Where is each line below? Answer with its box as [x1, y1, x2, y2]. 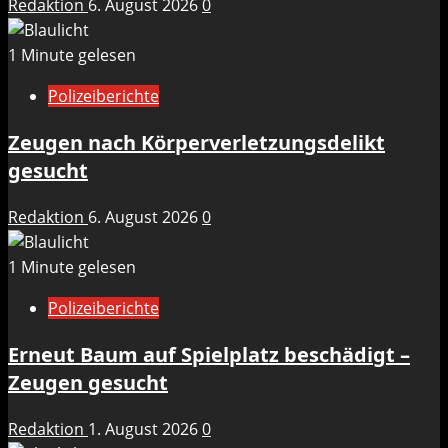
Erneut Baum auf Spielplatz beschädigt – [8, 341, 410, 369]
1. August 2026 [88, 418, 202, 441]
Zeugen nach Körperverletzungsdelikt [8, 129, 385, 157]
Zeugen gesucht [8, 369, 168, 397]
